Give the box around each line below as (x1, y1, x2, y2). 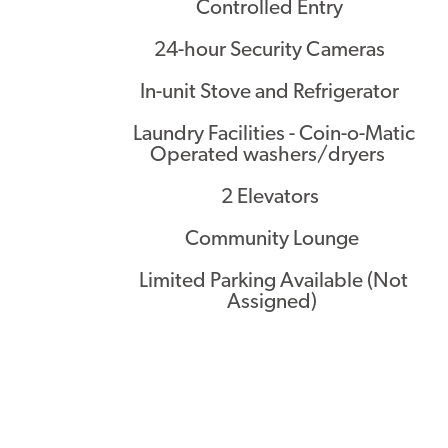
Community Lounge (184, 229, 363, 250)
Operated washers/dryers (150, 145, 398, 166)
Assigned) (226, 292, 321, 313)
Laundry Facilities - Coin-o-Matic (132, 124, 415, 145)
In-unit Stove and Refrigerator (140, 82, 408, 103)
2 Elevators (220, 187, 327, 208)
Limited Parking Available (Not (139, 271, 409, 292)
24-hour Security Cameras (154, 40, 394, 61)
